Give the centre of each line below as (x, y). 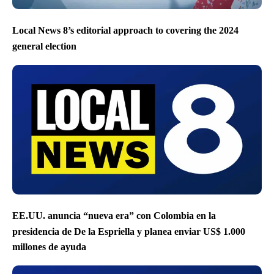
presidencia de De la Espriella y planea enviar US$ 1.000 (129, 231)
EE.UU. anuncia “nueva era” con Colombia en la (114, 216)
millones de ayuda (49, 246)
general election (44, 46)
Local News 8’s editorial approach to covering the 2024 (125, 31)
